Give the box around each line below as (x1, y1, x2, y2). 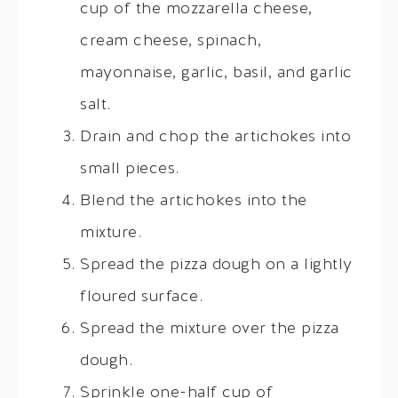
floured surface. (80, 288, 203, 306)
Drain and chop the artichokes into (80, 128, 351, 146)
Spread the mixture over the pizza (80, 320, 339, 338)
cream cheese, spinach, (80, 32, 261, 50)
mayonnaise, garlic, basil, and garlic (80, 64, 353, 82)
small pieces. (80, 160, 179, 178)
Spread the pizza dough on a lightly (80, 256, 353, 274)
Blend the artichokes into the (80, 192, 307, 210)
